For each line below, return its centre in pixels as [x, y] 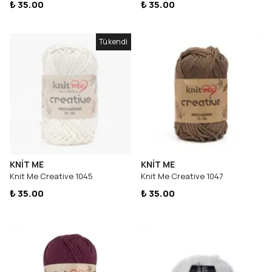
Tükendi [113, 42]
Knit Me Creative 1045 [51, 176]
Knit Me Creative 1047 [182, 176]
